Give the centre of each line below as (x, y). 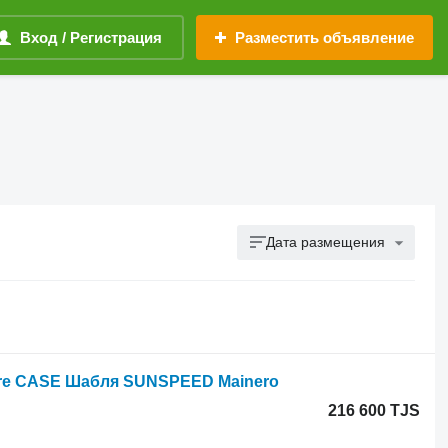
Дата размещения (326, 242)
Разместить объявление (324, 37)
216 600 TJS (374, 410)
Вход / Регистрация (91, 37)
